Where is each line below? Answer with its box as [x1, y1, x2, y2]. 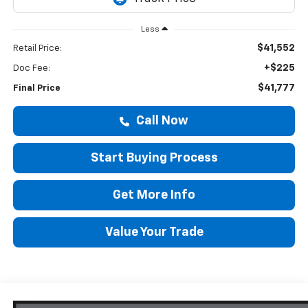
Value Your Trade [104, 225, 203, 239]
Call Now [133, 114, 188, 127]
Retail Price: [12, 43, 62, 53]
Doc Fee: [12, 63, 50, 73]
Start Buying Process [90, 151, 218, 164]
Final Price [12, 83, 60, 93]
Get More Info [113, 188, 195, 201]
